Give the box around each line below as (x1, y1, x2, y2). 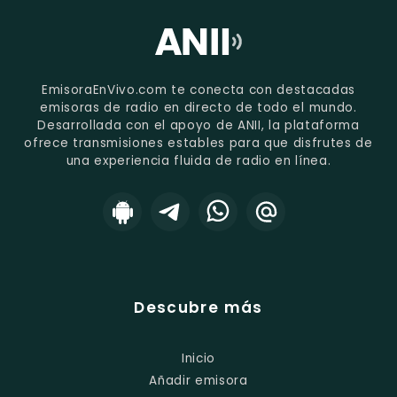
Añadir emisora (149, 372, 248, 390)
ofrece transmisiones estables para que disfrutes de (24, 135, 373, 152)
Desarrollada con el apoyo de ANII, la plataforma (37, 117, 360, 135)
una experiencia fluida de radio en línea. (66, 152, 331, 170)
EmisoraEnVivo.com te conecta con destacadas (41, 82, 356, 99)
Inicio (181, 350, 216, 368)
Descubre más (134, 297, 263, 319)
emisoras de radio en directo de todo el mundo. (40, 99, 357, 117)
